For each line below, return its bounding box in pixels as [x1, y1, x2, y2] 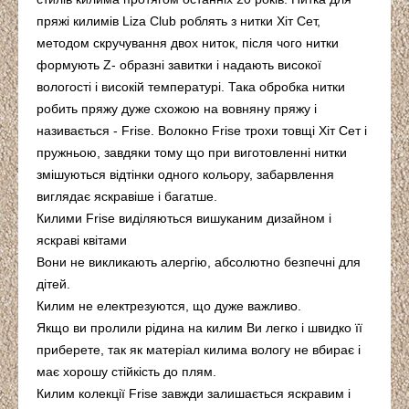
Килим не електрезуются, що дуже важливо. [37, 299, 301, 314]
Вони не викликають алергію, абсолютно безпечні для [37, 255, 361, 270]
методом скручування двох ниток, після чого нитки [37, 36, 339, 51]
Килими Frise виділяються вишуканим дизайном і [37, 211, 331, 226]
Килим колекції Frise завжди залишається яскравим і [37, 386, 351, 402]
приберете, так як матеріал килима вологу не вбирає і [37, 342, 361, 358]
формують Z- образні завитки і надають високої [37, 58, 321, 73]
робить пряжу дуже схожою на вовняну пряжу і [37, 101, 317, 117]
